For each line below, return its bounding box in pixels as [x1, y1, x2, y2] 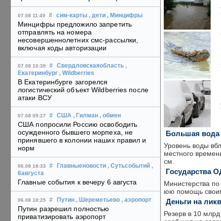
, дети [89, 12, 106, 19]
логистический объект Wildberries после [18, 86, 148, 94]
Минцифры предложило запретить [18, 20, 132, 29]
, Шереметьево [76, 197, 120, 203]
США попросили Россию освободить [18, 120, 138, 129]
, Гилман [73, 112, 98, 119]
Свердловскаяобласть [57, 63, 124, 69]
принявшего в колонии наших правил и [18, 136, 147, 145]
